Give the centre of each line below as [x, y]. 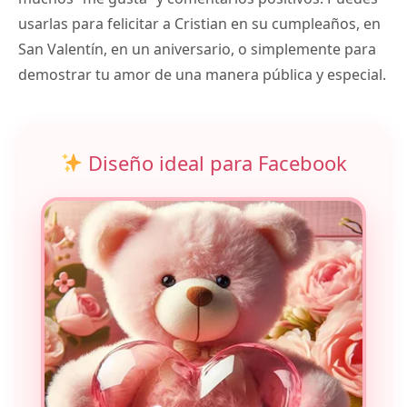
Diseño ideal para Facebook [215, 162]
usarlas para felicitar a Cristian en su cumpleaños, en [199, 23]
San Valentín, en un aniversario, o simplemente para [197, 49]
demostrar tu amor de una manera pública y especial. [202, 74]
